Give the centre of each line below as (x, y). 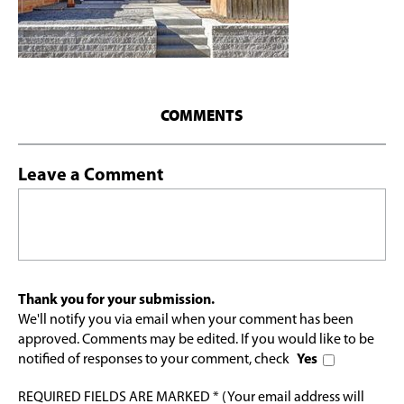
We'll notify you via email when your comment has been (186, 320)
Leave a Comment (91, 175)
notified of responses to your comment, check (155, 359)
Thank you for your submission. (116, 300)
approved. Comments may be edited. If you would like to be (196, 340)
